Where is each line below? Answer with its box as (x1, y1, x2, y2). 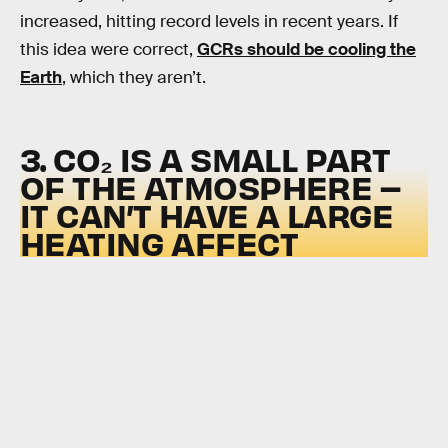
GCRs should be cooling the (197, 38, 416, 60)
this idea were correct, (20, 38, 197, 60)
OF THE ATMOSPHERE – (20, 166, 401, 208)
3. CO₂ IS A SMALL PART (20, 138, 391, 180)
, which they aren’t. (62, 66, 206, 88)
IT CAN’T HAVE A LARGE (20, 194, 394, 236)
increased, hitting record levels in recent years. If (20, 10, 398, 32)
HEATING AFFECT (20, 222, 298, 264)
